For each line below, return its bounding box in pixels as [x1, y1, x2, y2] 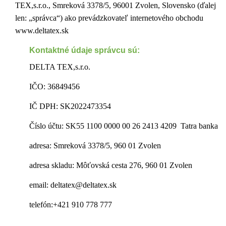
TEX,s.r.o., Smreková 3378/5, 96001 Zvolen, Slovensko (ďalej [15, 1, 216, 10]
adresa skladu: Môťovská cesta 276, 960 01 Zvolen [29, 161, 192, 169]
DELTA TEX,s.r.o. [29, 63, 90, 71]
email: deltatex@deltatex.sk [29, 181, 117, 189]
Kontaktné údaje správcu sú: [29, 46, 140, 54]
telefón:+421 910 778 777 [29, 200, 112, 209]
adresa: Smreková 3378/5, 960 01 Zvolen [29, 141, 161, 150]
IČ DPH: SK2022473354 [29, 102, 111, 110]
